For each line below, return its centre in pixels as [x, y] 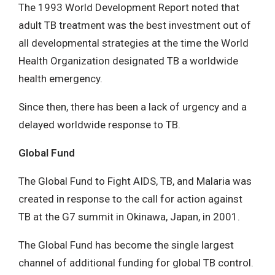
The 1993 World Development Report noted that [129, 7]
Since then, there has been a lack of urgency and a [133, 107]
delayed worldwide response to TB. [99, 125]
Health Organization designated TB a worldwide [128, 61]
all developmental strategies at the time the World [134, 43]
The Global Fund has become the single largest [126, 245]
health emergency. [60, 79]
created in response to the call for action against [130, 199]
